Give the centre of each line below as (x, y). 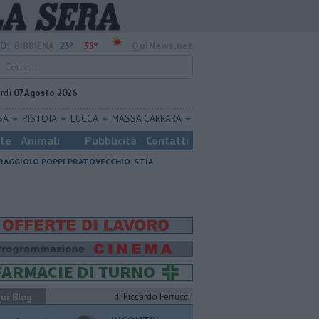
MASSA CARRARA (147, 118)
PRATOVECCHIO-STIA (110, 161)
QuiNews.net (162, 46)
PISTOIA (40, 118)
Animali (40, 140)
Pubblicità (111, 140)
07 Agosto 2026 (45, 93)
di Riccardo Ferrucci (152, 297)
